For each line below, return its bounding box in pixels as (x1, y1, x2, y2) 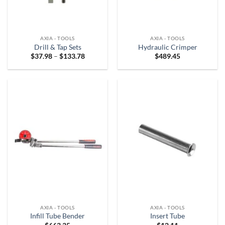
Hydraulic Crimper (138, 43, 197, 51)
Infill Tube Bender (30, 212, 85, 220)
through (84, 71, 109, 79)
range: (84, 58, 104, 66)
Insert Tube (150, 212, 185, 220)
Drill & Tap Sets (34, 43, 81, 51)
